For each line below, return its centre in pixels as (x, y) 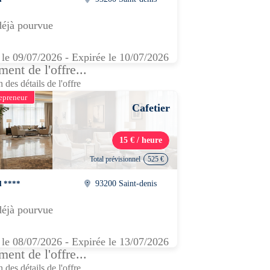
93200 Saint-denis (126, 183)
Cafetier (151, 108)
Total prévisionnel (115, 159)
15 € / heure (141, 140)
